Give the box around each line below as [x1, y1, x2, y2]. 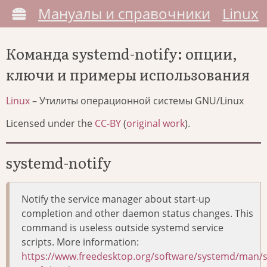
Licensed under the [6, 117, 95, 131]
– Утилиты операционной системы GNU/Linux [30, 94, 244, 108]
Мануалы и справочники [38, 4, 210, 23]
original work [126, 117, 185, 131]
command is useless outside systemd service [21, 221, 223, 235]
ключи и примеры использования [6, 64, 250, 85]
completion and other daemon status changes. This [21, 207, 253, 221]
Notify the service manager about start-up [21, 193, 210, 206]
